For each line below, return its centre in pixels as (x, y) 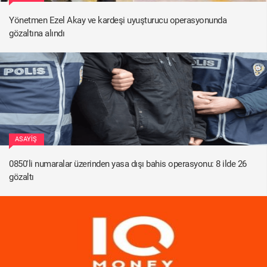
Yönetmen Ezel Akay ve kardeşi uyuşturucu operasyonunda (118, 20)
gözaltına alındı (37, 33)
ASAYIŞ (26, 139)
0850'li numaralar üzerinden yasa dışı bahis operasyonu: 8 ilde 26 (128, 164)
